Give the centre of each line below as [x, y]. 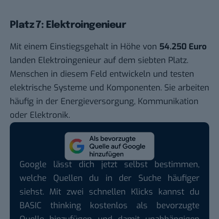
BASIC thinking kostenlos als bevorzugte [109, 206]
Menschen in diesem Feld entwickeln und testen [102, 74]
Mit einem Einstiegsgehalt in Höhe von [85, 47]
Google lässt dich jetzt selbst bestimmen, [109, 165]
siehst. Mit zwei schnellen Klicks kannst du [109, 192]
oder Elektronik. [40, 115]
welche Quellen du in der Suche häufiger [109, 178]
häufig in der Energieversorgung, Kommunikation [104, 102]
